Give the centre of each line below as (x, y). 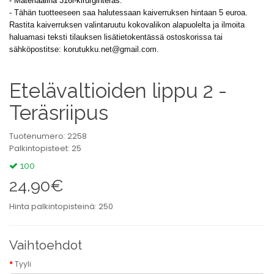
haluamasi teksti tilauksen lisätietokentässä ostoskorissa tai (116, 37)
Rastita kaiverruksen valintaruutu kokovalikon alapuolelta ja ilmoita (127, 25)
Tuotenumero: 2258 (48, 136)
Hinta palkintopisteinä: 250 (61, 206)
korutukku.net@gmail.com (110, 49)
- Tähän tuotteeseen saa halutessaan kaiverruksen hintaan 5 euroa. (128, 13)
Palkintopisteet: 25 (45, 148)
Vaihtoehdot (46, 245)
